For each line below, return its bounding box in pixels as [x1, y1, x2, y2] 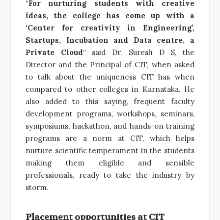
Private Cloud [26, 47, 83, 57]
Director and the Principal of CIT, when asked [26, 59, 194, 69]
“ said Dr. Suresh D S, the [82, 47, 195, 57]
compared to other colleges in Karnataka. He [26, 84, 194, 94]
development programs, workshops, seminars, [26, 109, 194, 118]
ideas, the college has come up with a [26, 10, 194, 20]
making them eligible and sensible [26, 158, 194, 167]
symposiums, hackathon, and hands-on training [26, 121, 194, 131]
